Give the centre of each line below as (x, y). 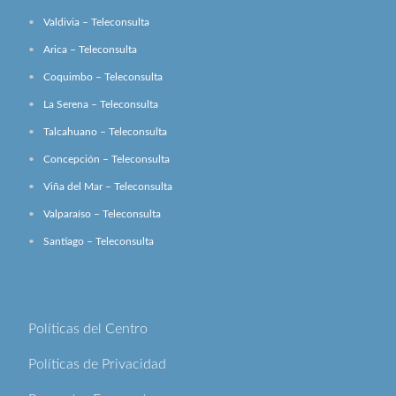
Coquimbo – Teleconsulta (103, 76)
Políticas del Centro (88, 328)
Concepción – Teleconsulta (107, 159)
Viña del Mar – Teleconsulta (108, 186)
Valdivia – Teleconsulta (97, 22)
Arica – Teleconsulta (91, 49)
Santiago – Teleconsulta (99, 241)
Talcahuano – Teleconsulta (106, 131)
